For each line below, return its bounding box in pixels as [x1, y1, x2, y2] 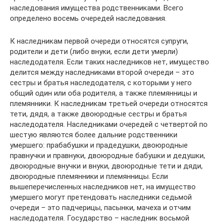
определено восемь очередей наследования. [10, 14, 166, 23]
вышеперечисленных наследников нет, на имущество [10, 182, 196, 191]
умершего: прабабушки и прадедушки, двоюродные [10, 141, 188, 150]
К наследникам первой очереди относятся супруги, [10, 37, 188, 46]
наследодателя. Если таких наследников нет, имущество [10, 57, 209, 66]
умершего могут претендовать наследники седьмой [10, 193, 192, 202]
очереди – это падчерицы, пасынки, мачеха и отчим [10, 203, 191, 212]
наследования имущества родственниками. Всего [10, 3, 183, 12]
